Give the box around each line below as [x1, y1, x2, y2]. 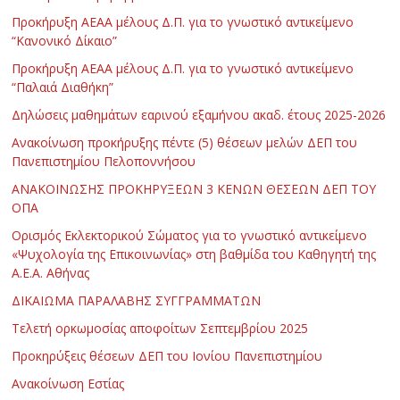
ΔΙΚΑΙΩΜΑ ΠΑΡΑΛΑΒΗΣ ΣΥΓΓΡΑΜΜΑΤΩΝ [12, 292, 262, 310]
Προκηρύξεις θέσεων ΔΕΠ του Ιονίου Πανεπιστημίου [12, 347, 323, 365]
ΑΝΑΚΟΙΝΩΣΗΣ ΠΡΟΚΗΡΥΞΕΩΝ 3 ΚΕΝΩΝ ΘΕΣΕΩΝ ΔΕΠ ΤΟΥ [12, 180, 377, 198]
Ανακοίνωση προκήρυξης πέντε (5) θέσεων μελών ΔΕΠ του [12, 134, 358, 152]
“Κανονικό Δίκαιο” [12, 32, 118, 50]
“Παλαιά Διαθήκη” [12, 79, 114, 96]
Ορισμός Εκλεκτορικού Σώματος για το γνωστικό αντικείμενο [12, 227, 368, 245]
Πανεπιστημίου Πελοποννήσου [12, 153, 196, 171]
